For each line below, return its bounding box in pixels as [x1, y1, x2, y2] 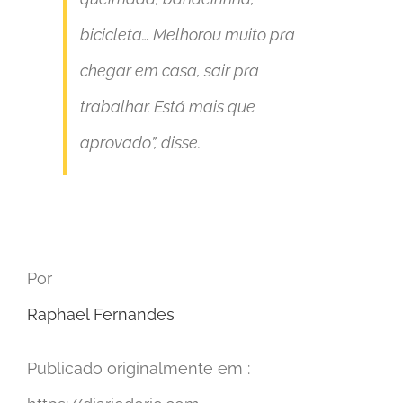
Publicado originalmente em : [27, 359, 250, 379]
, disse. [154, 133, 201, 153]
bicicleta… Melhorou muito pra [80, 25, 295, 45]
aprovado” [80, 133, 154, 153]
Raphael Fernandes [27, 305, 175, 325]
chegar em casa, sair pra [80, 61, 259, 81]
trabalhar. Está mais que [80, 97, 255, 117]
